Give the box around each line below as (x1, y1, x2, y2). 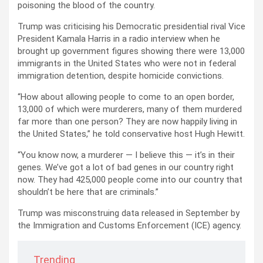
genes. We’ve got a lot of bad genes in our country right (18, 162, 234, 173)
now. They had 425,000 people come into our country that (18, 174, 242, 186)
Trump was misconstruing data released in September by (18, 208, 240, 219)
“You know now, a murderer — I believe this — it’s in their (18, 150, 235, 161)
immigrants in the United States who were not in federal (18, 58, 236, 69)
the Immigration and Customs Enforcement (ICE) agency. (18, 220, 241, 231)
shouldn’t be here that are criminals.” (18, 187, 159, 198)
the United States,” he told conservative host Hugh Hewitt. (18, 129, 245, 140)
